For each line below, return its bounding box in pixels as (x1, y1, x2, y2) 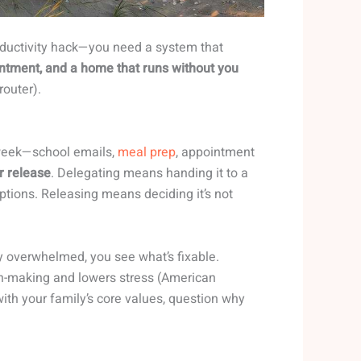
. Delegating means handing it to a (51, 164, 248, 183)
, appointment (176, 143, 255, 162)
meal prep (118, 143, 176, 162)
